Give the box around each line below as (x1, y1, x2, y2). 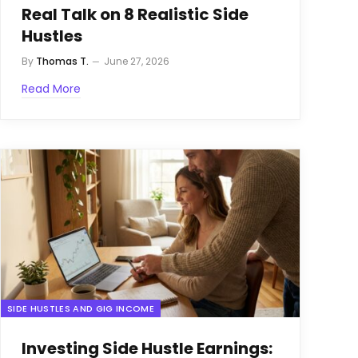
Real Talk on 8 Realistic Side (22, 3, 249, 26)
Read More (22, 81, 81, 97)
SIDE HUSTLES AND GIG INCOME (7, 302, 154, 316)
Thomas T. (36, 54, 89, 68)
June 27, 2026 (104, 54, 169, 68)
